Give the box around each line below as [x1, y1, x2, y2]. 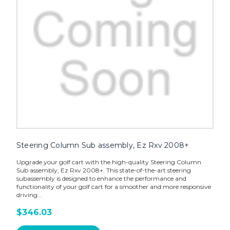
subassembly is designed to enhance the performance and [16, 175, 186, 183]
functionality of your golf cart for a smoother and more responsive [16, 183, 211, 191]
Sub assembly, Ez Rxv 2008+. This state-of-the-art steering [16, 166, 191, 175]
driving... [16, 191, 42, 199]
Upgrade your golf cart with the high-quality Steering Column [16, 158, 201, 166]
